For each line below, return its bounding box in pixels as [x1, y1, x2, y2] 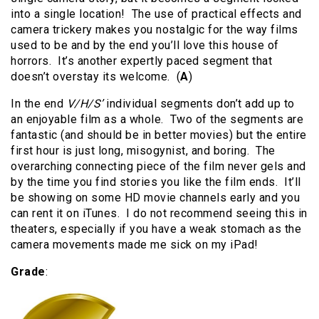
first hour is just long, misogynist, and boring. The [11, 144, 276, 158]
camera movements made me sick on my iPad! [11, 238, 258, 252]
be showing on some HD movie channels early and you [11, 191, 300, 205]
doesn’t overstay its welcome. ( [11, 70, 180, 84]
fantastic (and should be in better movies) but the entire [11, 128, 307, 142]
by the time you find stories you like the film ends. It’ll [11, 175, 301, 189]
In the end [11, 97, 67, 111]
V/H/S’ [66, 97, 103, 111]
